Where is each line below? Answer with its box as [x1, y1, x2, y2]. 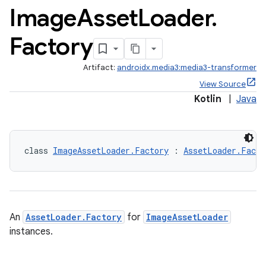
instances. [9, 226, 53, 237]
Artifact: [83, 62, 117, 72]
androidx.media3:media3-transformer [117, 62, 256, 72]
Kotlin [194, 93, 221, 105]
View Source [199, 79, 246, 89]
